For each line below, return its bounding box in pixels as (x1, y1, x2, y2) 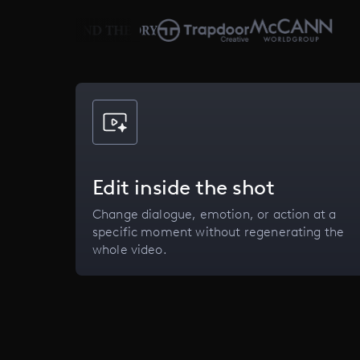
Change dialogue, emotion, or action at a (92, 207, 337, 223)
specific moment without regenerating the (92, 224, 345, 240)
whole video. (92, 242, 167, 258)
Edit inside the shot (92, 175, 275, 200)
